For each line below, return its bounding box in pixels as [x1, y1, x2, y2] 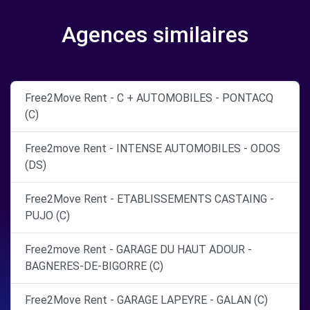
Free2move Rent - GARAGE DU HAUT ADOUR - [25, 243, 252, 256]
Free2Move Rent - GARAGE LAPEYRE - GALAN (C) [25, 293, 268, 307]
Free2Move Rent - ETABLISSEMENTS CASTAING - [25, 192, 274, 206]
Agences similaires [62, 21, 248, 48]
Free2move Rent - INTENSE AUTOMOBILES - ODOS [25, 142, 280, 155]
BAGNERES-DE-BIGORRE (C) [25, 259, 163, 273]
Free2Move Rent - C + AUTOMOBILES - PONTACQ [25, 91, 273, 104]
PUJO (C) [25, 209, 70, 222]
